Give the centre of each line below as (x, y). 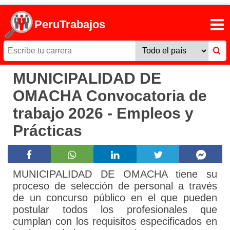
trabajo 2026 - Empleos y (103, 113)
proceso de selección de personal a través (115, 186)
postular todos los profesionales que (115, 210)
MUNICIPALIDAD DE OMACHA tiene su (115, 174)
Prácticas (47, 131)
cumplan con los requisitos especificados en (115, 222)
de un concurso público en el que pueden (115, 198)
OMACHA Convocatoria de (110, 96)
